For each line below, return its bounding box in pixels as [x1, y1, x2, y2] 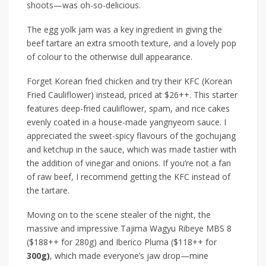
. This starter [189, 89, 237, 101]
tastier [194, 144, 220, 156]
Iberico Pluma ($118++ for [116, 236, 217, 248]
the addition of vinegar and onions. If [27, 157, 170, 169]
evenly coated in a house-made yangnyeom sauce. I [27, 116, 226, 128]
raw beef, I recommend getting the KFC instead [37, 171, 220, 183]
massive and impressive [27, 223, 121, 235]
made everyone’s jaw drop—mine [79, 250, 208, 262]
